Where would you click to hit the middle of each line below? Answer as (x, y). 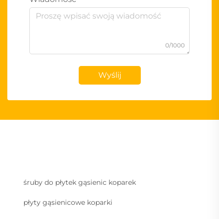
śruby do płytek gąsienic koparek (80, 183)
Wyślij (109, 75)
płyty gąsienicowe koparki (68, 203)
